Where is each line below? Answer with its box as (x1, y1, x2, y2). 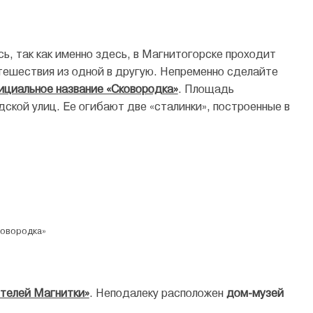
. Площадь (177, 82, 234, 96)
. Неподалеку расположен (89, 286, 226, 300)
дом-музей (226, 286, 284, 300)
